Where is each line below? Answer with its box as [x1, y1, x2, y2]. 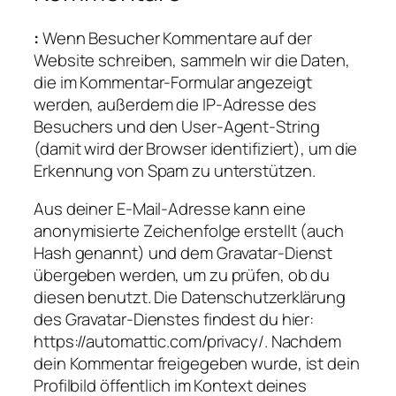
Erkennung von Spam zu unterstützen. [34, 158, 316, 182]
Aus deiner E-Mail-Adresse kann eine [34, 197, 306, 221]
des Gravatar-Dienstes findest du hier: [34, 308, 315, 331]
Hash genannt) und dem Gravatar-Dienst [34, 241, 333, 265]
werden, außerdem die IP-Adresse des [34, 92, 316, 116]
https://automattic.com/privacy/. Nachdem [34, 330, 341, 354]
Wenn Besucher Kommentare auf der [42, 26, 312, 49]
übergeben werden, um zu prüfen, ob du [34, 263, 331, 287]
